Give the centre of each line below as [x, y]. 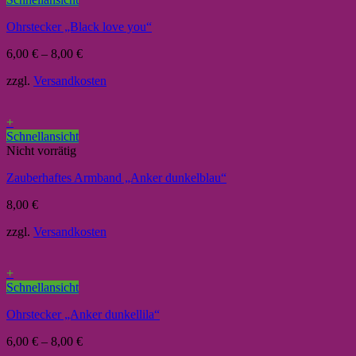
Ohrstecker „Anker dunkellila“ [83, 315]
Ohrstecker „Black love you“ [79, 27]
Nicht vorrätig [41, 151]
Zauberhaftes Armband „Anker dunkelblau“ [116, 178]
